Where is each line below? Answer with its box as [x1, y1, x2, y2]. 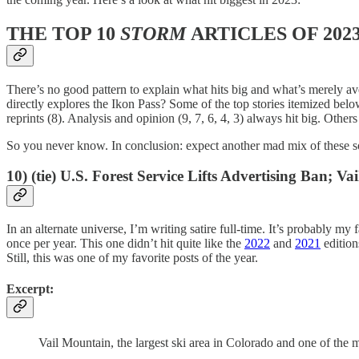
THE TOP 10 [6, 22, 120, 44]
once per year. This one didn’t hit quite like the [6, 236, 244, 251]
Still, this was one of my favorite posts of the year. [6, 251, 258, 265]
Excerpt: [6, 282, 54, 296]
